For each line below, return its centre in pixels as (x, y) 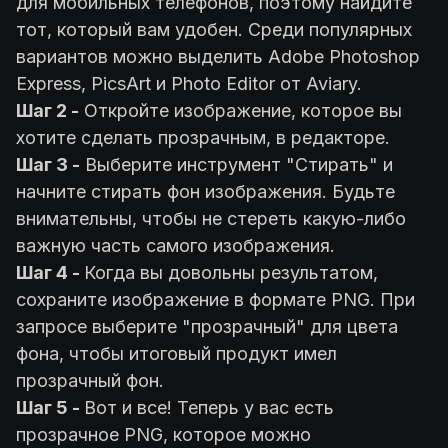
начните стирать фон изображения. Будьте (205, 191)
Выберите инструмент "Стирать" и (236, 164)
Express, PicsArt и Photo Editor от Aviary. (189, 83)
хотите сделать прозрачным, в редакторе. (203, 137)
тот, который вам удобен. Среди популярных (214, 29)
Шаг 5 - (50, 407)
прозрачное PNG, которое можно (163, 434)
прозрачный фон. (90, 380)
